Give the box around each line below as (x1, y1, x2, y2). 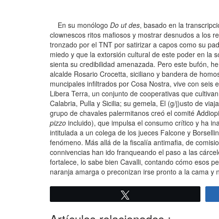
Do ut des (110, 20, 140, 30)
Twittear (135, 191, 160, 198)
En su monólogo (50, 20, 110, 30)
